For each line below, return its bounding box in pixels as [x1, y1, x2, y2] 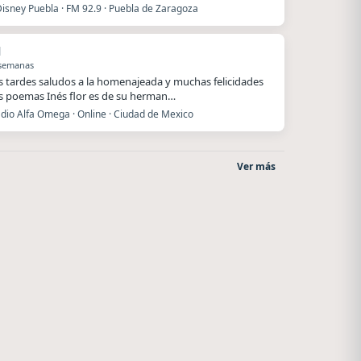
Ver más [237, 160, 276, 173]
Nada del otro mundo [111, 298, 214, 313]
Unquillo [144, 312, 181, 325]
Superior [35, 298, 77, 313]
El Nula [42, 312, 71, 325]
